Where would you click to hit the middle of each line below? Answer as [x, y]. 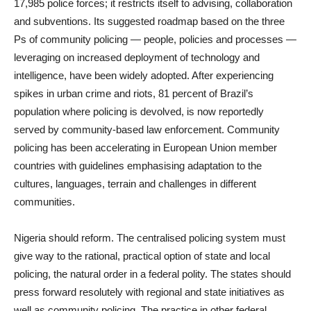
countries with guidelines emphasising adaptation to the [138, 166]
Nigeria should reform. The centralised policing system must [150, 238]
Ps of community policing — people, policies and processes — [155, 39]
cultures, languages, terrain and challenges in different [135, 184]
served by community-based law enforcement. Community [147, 129]
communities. [44, 202]
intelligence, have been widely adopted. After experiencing [144, 75]
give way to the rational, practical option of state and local [142, 256]
